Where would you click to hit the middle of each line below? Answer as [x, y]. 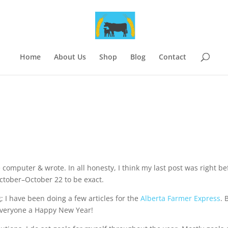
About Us [70, 57]
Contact [172, 57]
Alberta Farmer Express [181, 198]
